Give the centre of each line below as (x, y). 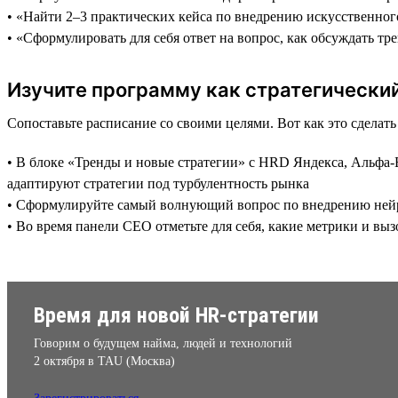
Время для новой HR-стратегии (176, 315)
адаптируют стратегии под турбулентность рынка (158, 183)
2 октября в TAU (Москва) (104, 361)
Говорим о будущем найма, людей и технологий (163, 343)
